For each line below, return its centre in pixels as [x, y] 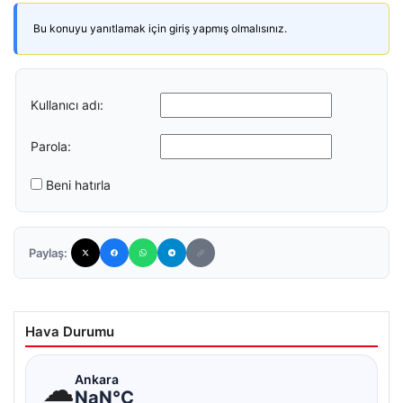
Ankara [97, 379]
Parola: [51, 146]
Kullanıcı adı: [67, 104]
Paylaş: [48, 253]
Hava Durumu [70, 331]
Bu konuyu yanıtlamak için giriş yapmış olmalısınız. [160, 28]
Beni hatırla [78, 185]
